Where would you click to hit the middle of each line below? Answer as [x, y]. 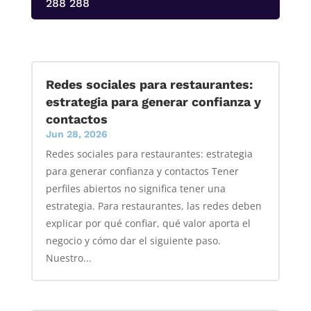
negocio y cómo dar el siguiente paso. [133, 240]
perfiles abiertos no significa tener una [135, 188]
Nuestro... [68, 258]
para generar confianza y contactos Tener [142, 171]
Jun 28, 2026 [76, 134]
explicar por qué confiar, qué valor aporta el [148, 223]
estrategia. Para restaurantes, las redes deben [153, 205]
